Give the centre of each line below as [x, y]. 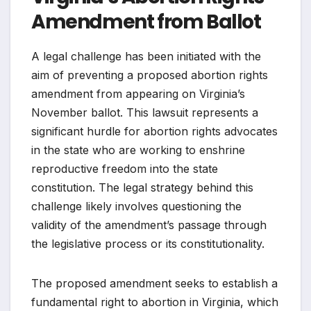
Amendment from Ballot [146, 22]
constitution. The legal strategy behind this [142, 187]
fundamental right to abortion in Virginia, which [155, 302]
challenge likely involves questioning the [136, 206]
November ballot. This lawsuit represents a [145, 112]
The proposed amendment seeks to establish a [154, 283]
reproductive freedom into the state [125, 168]
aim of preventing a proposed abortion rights [150, 75]
